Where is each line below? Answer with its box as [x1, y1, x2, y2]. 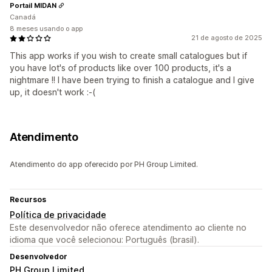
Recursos [10, 195, 46, 205]
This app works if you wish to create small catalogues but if [10, 50, 247, 61]
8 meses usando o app [10, 24, 83, 33]
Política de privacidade [10, 209, 106, 220]
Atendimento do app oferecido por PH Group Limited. [10, 160, 198, 169]
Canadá [10, 13, 36, 22]
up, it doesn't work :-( [10, 87, 95, 98]
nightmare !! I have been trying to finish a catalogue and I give [10, 75, 254, 86]
